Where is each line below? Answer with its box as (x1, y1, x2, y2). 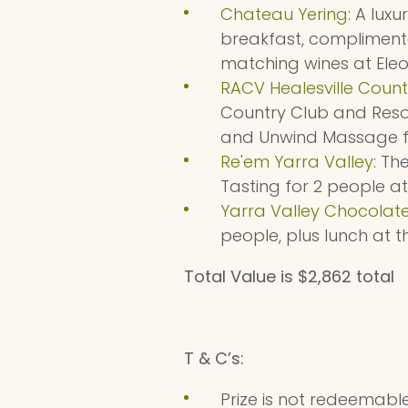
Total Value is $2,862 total (184, 265, 394, 288)
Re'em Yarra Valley (220, 150, 373, 173)
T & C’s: (184, 347, 244, 370)
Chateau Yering (220, 3, 348, 25)
